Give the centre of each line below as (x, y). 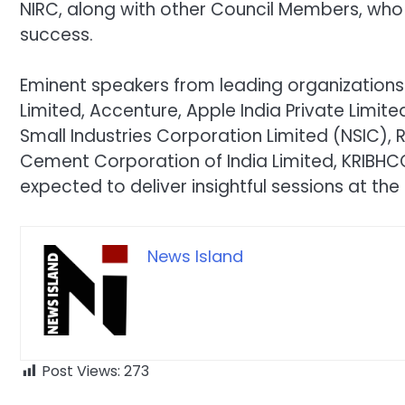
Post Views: (81, 371)
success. (57, 34)
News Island (195, 256)
